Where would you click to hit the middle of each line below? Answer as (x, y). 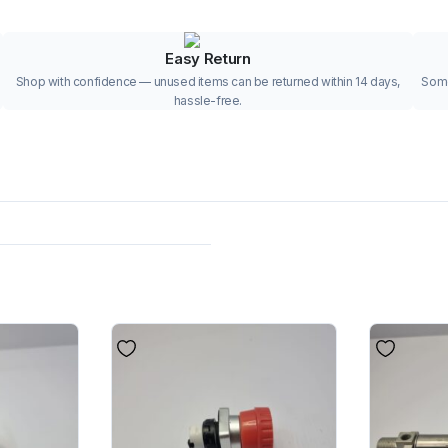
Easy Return (208, 58)
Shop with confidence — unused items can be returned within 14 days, (208, 81)
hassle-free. (208, 100)
